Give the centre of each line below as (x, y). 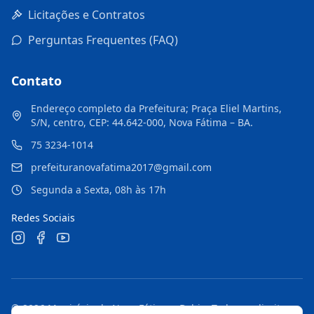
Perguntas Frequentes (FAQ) (103, 40)
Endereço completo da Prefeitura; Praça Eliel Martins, (156, 108)
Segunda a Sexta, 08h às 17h (98, 190)
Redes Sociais (43, 218)
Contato (36, 81)
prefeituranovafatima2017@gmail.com (121, 167)
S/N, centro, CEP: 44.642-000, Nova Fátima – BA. (142, 122)
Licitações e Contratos (87, 15)
